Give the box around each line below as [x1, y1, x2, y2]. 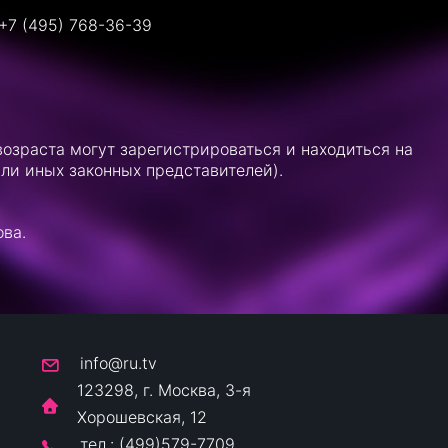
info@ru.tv [80, 353, 158, 373]
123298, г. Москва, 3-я [76, 380, 251, 400]
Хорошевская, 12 [76, 407, 207, 427]
